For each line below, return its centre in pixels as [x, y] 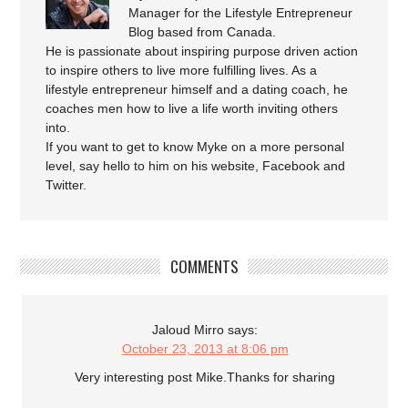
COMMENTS [204, 265]
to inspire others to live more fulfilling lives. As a [182, 70]
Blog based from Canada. [203, 31]
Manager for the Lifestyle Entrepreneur [241, 12]
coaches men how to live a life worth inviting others [192, 108]
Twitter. [66, 184]
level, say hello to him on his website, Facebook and [196, 165]
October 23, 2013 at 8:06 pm [205, 348]
